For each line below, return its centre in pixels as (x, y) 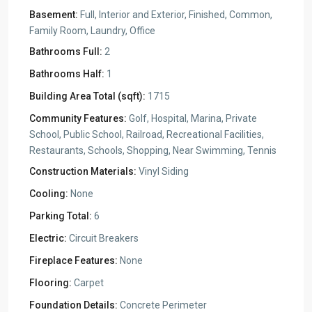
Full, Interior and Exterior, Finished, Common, (175, 15)
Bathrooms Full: (66, 52)
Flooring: (50, 283)
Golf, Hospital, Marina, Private (192, 118)
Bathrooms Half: (67, 74)
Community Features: (78, 118)
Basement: (54, 15)
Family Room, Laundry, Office (92, 31)
